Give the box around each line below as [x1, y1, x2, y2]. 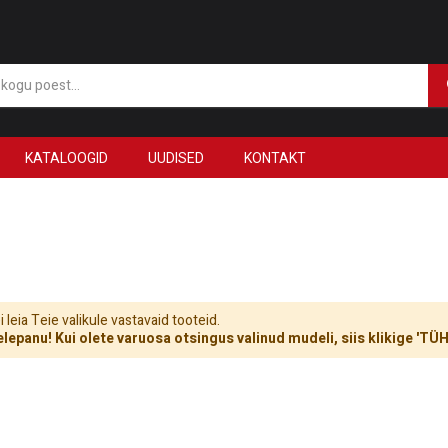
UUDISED [148, 149, 204, 166]
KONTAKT [244, 149, 306, 166]
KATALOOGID [25, 149, 108, 166]
